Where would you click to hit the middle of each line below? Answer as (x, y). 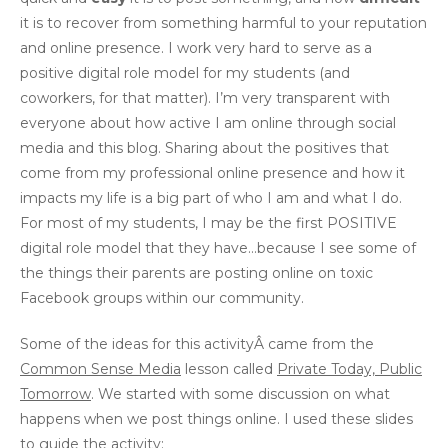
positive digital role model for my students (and (185, 73)
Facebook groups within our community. (162, 298)
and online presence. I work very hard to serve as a (196, 48)
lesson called (229, 369)
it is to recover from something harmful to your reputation (223, 23)
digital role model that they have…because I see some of (218, 248)
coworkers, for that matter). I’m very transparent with (205, 98)
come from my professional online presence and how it (212, 173)
